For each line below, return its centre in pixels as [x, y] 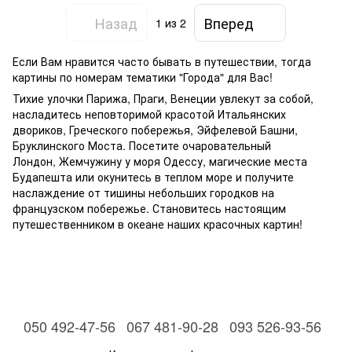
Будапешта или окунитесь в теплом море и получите [153, 177]
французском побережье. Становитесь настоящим [149, 209]
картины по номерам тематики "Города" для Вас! [143, 77]
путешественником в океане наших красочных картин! [158, 224]
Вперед [229, 22]
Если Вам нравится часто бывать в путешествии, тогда [162, 62]
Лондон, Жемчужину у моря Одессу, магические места [160, 161]
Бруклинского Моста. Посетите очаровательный [142, 146]
